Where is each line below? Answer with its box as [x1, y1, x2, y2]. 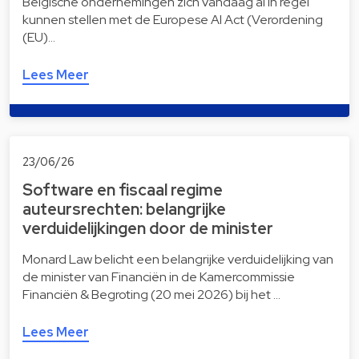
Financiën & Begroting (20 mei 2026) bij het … [22, 285, 280, 303]
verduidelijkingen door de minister [22, 217, 273, 239]
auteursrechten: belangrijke [22, 198, 226, 220]
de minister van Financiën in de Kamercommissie [22, 268, 295, 285]
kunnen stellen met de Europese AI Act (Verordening [22, 10, 323, 28]
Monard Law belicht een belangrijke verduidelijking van [22, 250, 333, 268]
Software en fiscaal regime [22, 179, 223, 200]
